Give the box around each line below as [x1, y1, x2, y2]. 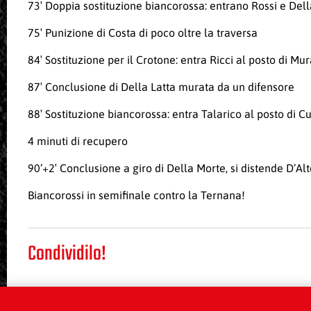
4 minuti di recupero [28, 135, 128, 148]
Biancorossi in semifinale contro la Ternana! [28, 189, 245, 202]
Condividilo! [28, 238, 106, 271]
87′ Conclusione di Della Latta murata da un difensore [28, 81, 294, 94]
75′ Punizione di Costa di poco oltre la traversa [28, 26, 258, 40]
